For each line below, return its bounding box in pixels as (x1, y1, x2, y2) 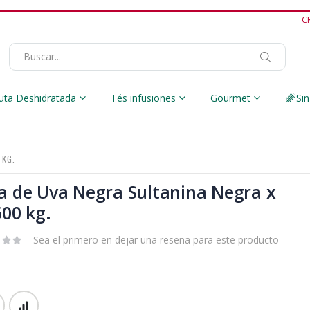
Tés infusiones (110, 91, 176, 105)
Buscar (266, 76, 298, 90)
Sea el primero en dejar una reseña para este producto (33, 233, 280, 247)
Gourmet (210, 91, 250, 105)
